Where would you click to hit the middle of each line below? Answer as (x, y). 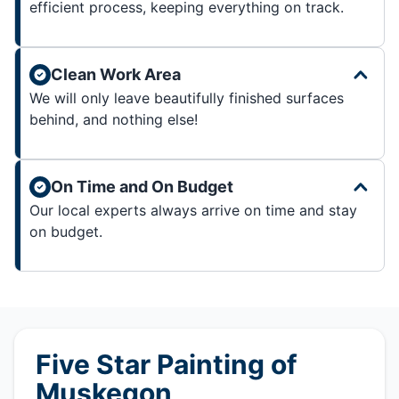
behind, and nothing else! (114, 119)
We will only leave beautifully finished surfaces (187, 98)
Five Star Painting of (167, 364)
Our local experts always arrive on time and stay (193, 210)
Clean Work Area (116, 74)
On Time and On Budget (142, 186)
